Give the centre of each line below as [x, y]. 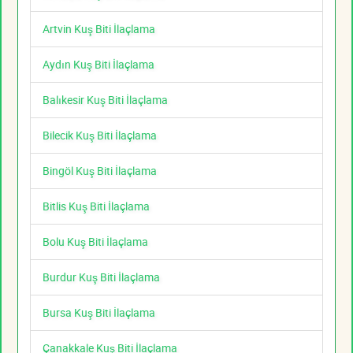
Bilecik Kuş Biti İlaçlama [100, 136]
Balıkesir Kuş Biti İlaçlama [105, 100]
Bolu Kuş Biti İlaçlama [95, 242]
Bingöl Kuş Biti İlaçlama [100, 171]
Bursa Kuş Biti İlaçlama [99, 313]
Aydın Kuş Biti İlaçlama [98, 65]
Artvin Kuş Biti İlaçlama [99, 29]
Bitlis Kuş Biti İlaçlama [96, 206]
